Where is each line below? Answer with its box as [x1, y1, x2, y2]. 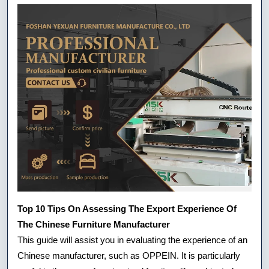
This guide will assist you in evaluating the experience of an [17, 234, 247, 245]
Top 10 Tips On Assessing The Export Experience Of [17, 203, 237, 214]
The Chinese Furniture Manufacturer [17, 219, 170, 229]
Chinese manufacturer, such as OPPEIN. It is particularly [17, 250, 240, 261]
